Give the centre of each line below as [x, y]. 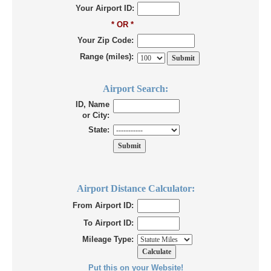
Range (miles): [107, 57]
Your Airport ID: [105, 8]
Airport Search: [135, 89]
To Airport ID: [109, 223]
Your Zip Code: [106, 41]
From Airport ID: [103, 206]
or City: [96, 116]
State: [99, 130]
